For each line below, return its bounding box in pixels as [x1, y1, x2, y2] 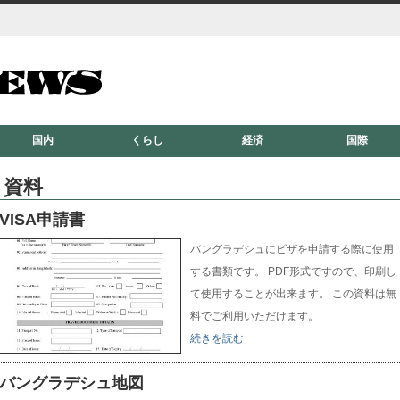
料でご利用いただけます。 [190, 310, 320, 322]
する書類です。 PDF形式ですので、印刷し [190, 265, 397, 278]
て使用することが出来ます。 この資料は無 [190, 287, 397, 300]
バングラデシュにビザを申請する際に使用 [190, 243, 395, 255]
